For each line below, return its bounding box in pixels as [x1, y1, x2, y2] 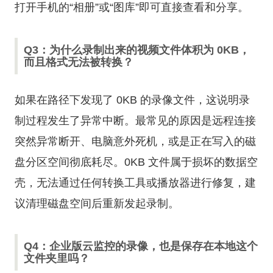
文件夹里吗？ [24, 252, 90, 264]
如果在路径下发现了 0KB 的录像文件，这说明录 [15, 94, 250, 106]
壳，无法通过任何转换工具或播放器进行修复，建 [15, 177, 256, 189]
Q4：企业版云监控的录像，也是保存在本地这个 [24, 240, 258, 252]
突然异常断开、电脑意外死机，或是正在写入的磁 [15, 135, 256, 147]
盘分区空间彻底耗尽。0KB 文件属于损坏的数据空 [15, 156, 258, 168]
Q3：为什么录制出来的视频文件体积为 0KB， [24, 44, 250, 56]
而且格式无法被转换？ [24, 56, 133, 68]
